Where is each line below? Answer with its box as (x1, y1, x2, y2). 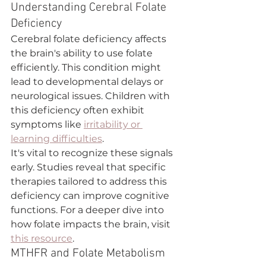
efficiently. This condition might (11, 61, 163, 73)
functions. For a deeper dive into (11, 204, 166, 216)
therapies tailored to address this (11, 175, 169, 187)
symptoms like (11, 118, 84, 130)
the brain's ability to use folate (11, 47, 155, 59)
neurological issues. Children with (11, 90, 172, 102)
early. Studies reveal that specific (11, 161, 168, 173)
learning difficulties (11, 132, 102, 144)
